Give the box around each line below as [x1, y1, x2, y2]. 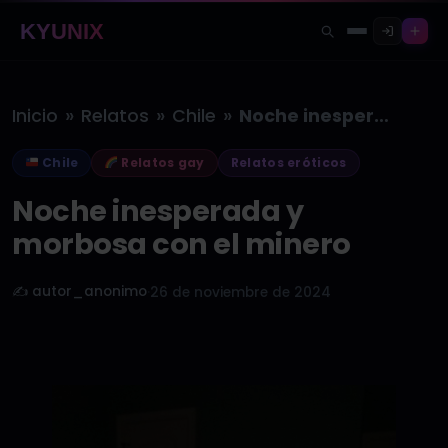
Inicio [12, 104, 58, 128]
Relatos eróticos [230, 154, 347, 171]
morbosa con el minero [12, 224, 351, 264]
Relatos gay [118, 154, 205, 171]
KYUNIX [20, 19, 105, 45]
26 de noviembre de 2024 [150, 283, 331, 302]
